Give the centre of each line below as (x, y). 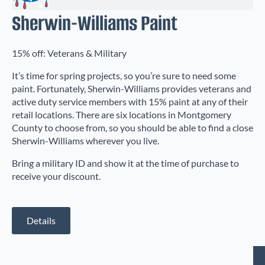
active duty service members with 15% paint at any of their (130, 102)
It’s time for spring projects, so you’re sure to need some (124, 76)
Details (41, 221)
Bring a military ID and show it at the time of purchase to (125, 163)
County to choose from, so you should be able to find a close (132, 128)
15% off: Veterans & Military (69, 53)
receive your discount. (56, 176)
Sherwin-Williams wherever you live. (85, 141)
